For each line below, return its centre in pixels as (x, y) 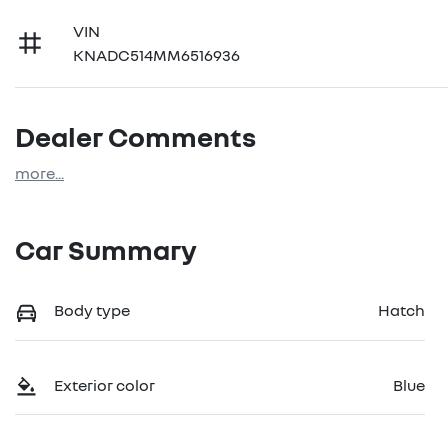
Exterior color (104, 384)
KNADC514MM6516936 (157, 55)
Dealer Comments (135, 136)
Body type (92, 310)
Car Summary (106, 249)
